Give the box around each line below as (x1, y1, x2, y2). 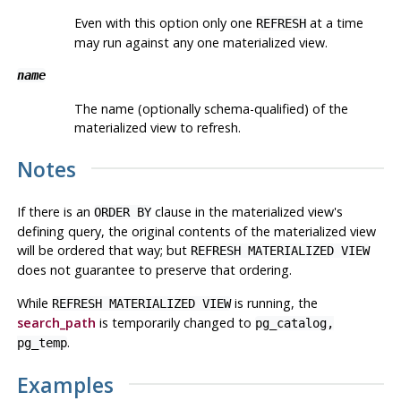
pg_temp (16, 335, 67, 350)
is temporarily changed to (95, 313, 255, 331)
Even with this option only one (73, 13, 256, 31)
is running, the (230, 294, 318, 311)
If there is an (16, 202, 94, 220)
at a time (305, 13, 363, 31)
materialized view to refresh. (73, 118, 241, 136)
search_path (16, 313, 96, 331)
